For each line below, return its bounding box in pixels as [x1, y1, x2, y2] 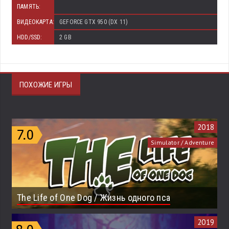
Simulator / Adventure [151, 139, 214, 147]
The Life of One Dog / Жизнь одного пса [17, 192, 171, 203]
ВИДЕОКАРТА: [17, 18, 54, 26]
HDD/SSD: [17, 34, 42, 41]
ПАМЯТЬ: [17, 3, 41, 11]
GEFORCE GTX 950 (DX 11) [59, 18, 128, 26]
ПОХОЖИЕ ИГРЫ [19, 80, 73, 90]
